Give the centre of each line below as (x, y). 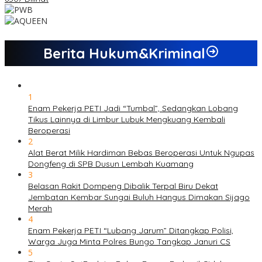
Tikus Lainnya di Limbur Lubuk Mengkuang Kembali (127, 120)
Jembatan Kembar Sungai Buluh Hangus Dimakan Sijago (139, 197)
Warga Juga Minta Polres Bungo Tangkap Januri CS (129, 242)
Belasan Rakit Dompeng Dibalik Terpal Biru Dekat (123, 186)
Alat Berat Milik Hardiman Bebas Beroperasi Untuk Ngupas (141, 153)
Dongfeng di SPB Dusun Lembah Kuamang (111, 164)
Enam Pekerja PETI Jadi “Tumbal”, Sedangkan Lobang (133, 108)
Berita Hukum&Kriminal (124, 54)
